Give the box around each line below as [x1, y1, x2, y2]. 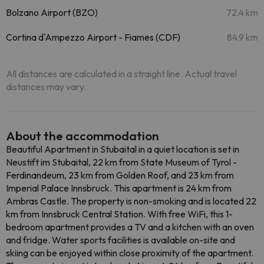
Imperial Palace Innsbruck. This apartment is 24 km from [6, 182, 232, 194]
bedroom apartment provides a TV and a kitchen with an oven [6, 221, 254, 233]
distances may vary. [6, 81, 86, 93]
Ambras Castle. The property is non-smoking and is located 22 [6, 195, 256, 207]
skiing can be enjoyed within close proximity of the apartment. [6, 247, 253, 259]
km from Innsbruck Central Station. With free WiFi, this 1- [6, 208, 233, 220]
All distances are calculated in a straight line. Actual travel [6, 68, 237, 80]
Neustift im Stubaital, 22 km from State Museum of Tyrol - [6, 156, 237, 168]
